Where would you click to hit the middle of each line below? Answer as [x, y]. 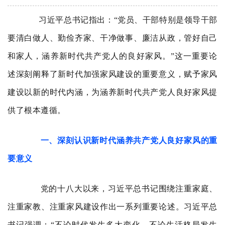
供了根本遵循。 [37, 110]
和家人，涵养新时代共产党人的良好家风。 [89, 56]
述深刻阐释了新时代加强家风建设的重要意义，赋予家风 [113, 74]
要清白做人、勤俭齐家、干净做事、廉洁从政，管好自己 [113, 38]
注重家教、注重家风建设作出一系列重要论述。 [96, 207]
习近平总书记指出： [69, 20]
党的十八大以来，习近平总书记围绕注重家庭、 [129, 189]
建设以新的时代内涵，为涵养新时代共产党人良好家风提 [113, 92]
